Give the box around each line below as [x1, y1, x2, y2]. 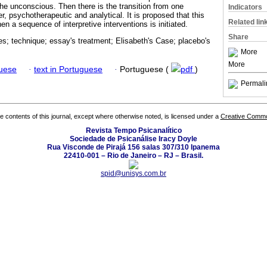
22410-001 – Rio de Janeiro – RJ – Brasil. [64, 151, 203, 160]
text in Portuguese [34, 64, 103, 74]
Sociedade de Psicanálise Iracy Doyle [70, 135, 197, 144]
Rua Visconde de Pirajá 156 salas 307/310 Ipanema [47, 143, 220, 152]
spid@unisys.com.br [101, 169, 166, 178]
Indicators [228, 3, 262, 11]
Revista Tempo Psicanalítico [85, 126, 182, 135]
